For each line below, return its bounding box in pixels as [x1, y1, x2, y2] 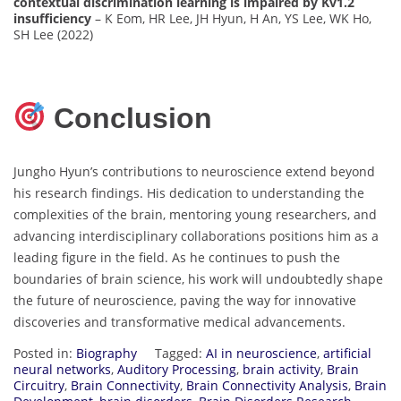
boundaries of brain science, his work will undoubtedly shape [13, 269, 383, 287]
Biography [76, 344, 137, 362]
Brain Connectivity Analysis [186, 376, 348, 394]
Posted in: [13, 344, 76, 362]
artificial [323, 344, 371, 362]
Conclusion [46, 102, 213, 135]
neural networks [13, 360, 111, 378]
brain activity [243, 360, 320, 378]
